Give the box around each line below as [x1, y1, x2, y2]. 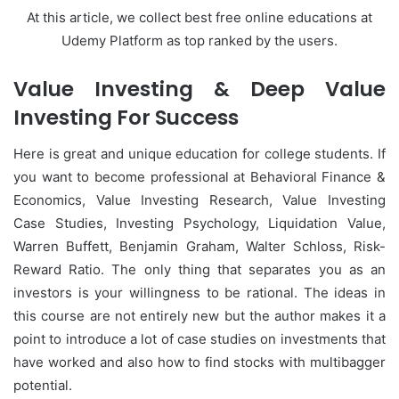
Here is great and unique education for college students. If [13, 144, 386, 162]
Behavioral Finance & [249, 167, 386, 185]
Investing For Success [13, 103, 239, 133]
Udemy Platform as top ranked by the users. [61, 32, 338, 50]
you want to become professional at [13, 167, 250, 185]
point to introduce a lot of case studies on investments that [13, 330, 386, 347]
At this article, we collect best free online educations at [27, 9, 372, 27]
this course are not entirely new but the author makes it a [13, 306, 386, 324]
